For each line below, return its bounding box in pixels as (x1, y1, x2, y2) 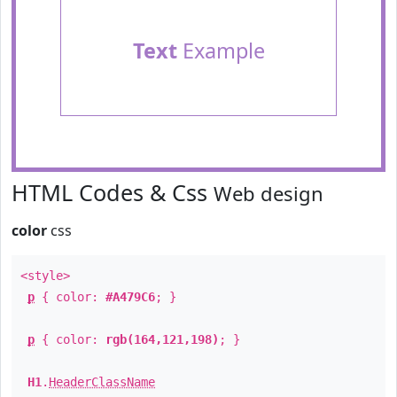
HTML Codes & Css (12, 177, 214, 207)
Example (176, 36, 265, 65)
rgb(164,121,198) (105, 332, 219, 346)
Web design (214, 180, 323, 206)
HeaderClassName (49, 375, 155, 389)
